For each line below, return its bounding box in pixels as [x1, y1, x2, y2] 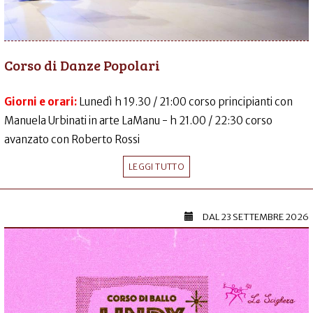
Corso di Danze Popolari [4, 55, 160, 75]
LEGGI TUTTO [129, 161, 184, 173]
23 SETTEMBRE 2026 [221, 211, 309, 224]
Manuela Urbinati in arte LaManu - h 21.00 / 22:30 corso [4, 114, 272, 128]
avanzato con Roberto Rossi [4, 133, 140, 147]
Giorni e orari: [4, 95, 79, 109]
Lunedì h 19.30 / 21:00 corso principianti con [79, 95, 293, 109]
